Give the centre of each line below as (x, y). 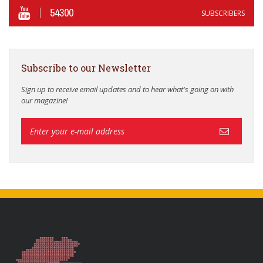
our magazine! (44, 100)
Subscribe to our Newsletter (86, 68)
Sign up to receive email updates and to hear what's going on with (127, 89)
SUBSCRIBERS (223, 13)
